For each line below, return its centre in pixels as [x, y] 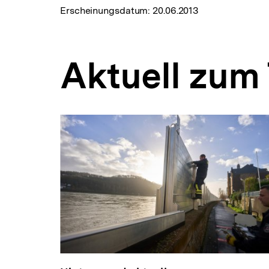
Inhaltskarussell [101, 120]
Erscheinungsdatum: [107, 10]
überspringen [95, 132]
